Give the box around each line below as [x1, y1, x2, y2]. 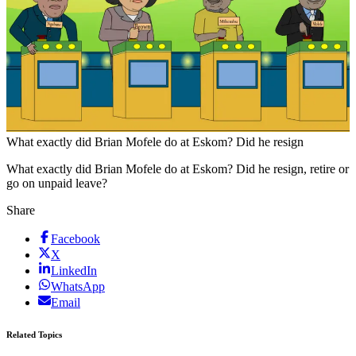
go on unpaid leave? [6, 176, 107, 190]
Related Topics [6, 329, 62, 339]
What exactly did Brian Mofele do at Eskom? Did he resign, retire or [6, 161, 349, 176]
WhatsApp [51, 279, 105, 293]
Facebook [51, 231, 100, 246]
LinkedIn [51, 263, 97, 277]
